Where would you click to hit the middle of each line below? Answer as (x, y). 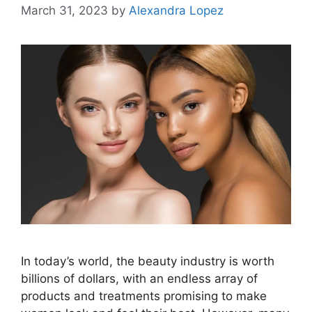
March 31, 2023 (64, 10)
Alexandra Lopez (176, 10)
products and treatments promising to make (144, 296)
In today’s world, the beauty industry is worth (148, 262)
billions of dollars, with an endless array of (139, 279)
